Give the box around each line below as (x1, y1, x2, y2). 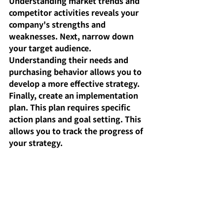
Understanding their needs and (9, 53, 130, 66)
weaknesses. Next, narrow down (9, 30, 136, 42)
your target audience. (9, 41, 93, 54)
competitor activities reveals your (9, 6, 141, 18)
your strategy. (9, 136, 63, 148)
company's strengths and (9, 18, 108, 30)
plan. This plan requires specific (9, 101, 132, 113)
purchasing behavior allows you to (9, 65, 144, 77)
